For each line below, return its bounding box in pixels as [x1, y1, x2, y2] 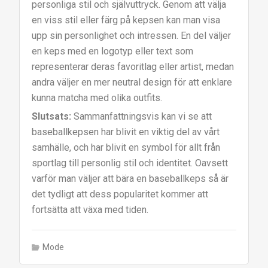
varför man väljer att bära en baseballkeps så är [32, 173, 229, 185]
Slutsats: [32, 111, 72, 123]
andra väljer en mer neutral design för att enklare [32, 77, 233, 89]
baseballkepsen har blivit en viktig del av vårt [32, 126, 220, 138]
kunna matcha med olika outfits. [32, 92, 163, 104]
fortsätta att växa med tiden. [32, 204, 149, 216]
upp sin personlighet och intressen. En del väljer [32, 30, 232, 42]
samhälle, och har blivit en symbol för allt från [32, 142, 221, 154]
